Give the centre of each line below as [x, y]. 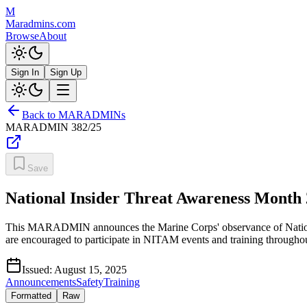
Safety [90, 282]
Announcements [41, 282]
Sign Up [66, 72]
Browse [22, 36]
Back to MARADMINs [74, 115]
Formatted [31, 295]
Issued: [38, 269]
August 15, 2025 [90, 269]
